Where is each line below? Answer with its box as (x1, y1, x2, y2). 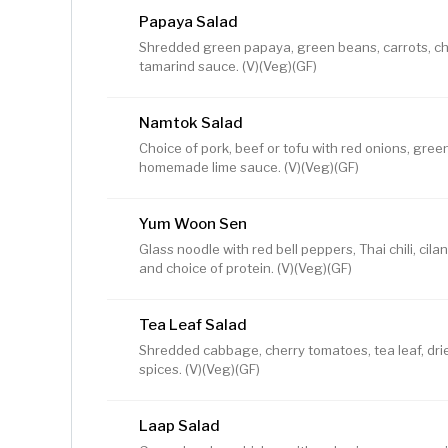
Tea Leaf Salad (139, 316, 247, 335)
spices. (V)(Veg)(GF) (139, 361, 260, 378)
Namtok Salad (139, 114, 243, 133)
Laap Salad (139, 417, 220, 436)
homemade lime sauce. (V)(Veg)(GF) (139, 159, 359, 176)
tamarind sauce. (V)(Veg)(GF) (139, 58, 317, 75)
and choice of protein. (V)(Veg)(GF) (139, 260, 352, 277)
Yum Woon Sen (139, 215, 247, 234)
